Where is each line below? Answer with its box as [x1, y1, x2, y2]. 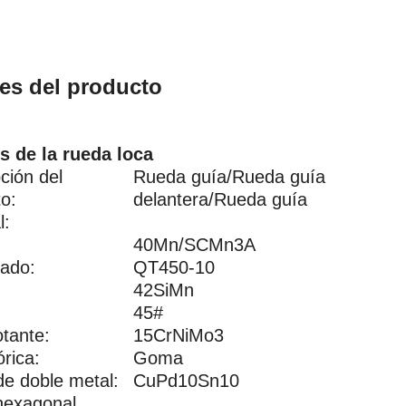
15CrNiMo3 [133, 325, 224, 345]
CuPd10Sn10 [133, 371, 239, 391]
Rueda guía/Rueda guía [133, 167, 325, 187]
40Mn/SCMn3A [133, 235, 256, 255]
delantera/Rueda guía [133, 189, 307, 209]
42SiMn [133, 280, 194, 300]
